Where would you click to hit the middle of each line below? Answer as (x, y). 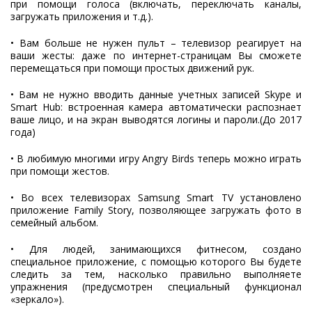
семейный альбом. (54, 223)
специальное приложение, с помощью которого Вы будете (156, 262)
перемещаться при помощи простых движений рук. (132, 68)
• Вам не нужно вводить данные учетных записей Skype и (156, 95)
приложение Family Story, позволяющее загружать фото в (156, 210)
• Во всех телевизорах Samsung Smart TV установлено (156, 198)
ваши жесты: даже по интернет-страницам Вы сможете (156, 56)
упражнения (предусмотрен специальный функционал (156, 287)
